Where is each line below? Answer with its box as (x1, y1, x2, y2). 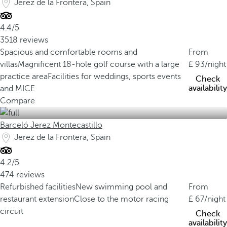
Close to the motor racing (74, 195, 169, 204)
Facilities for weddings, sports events (48, 72, 181, 81)
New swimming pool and (75, 182, 167, 192)
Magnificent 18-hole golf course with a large (18, 60, 179, 69)
